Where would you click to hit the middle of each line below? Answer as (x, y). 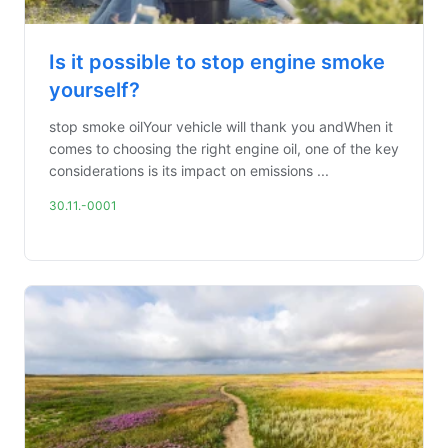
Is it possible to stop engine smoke (217, 62)
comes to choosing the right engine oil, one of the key (224, 148)
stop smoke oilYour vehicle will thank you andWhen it (221, 126)
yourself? (94, 90)
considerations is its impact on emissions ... (189, 170)
